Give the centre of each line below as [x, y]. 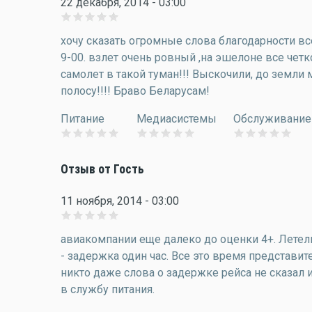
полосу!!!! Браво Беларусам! [135, 91]
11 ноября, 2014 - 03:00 [120, 201]
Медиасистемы [177, 119]
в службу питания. [108, 289]
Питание [83, 119]
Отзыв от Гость [102, 169]
